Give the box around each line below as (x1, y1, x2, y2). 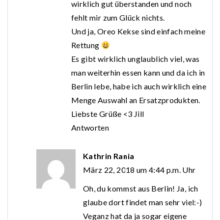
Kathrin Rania (83, 151, 135, 161)
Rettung (71, 40, 101, 50)
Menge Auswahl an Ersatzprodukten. (71, 95, 200, 105)
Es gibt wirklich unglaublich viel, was (71, 54, 200, 64)
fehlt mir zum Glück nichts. (71, 13, 165, 23)
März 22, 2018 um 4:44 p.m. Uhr (83, 165, 196, 175)
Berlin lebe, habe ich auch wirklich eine (71, 82, 207, 91)
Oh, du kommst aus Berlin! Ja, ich (83, 184, 198, 193)
